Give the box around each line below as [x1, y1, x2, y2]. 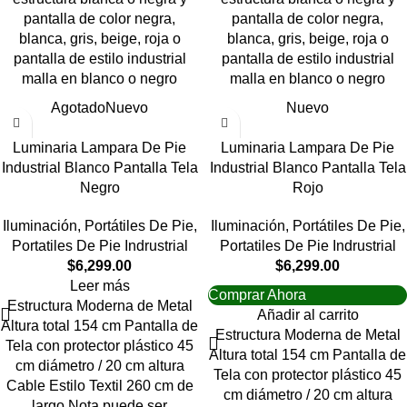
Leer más [69, 278, 130, 293]
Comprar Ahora [208, 287, 306, 303]
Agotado [51, 100, 105, 115]
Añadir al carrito [256, 307, 359, 323]
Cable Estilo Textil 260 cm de [5, 378, 194, 393]
